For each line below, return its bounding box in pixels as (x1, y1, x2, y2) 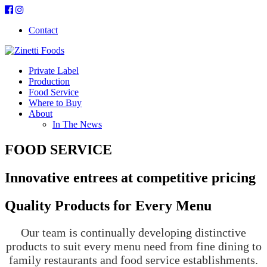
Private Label (29, 66, 79, 76)
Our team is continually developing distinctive (21, 225, 246, 239)
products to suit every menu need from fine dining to (5, 239, 262, 253)
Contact (29, 25, 58, 35)
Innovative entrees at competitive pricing (5, 169, 256, 185)
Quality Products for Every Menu (5, 197, 212, 213)
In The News (52, 119, 102, 129)
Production (29, 76, 70, 86)
